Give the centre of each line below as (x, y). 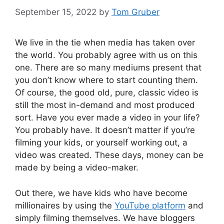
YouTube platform (150, 205)
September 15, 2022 (56, 12)
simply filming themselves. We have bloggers (105, 218)
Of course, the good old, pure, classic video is (107, 93)
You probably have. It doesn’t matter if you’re (105, 130)
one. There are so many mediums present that (108, 68)
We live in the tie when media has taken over (105, 43)
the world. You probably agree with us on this (106, 55)
